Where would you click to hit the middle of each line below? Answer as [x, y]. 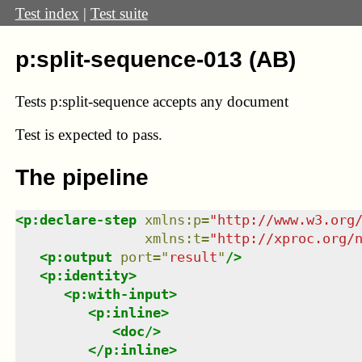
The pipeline [82, 177]
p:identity [88, 275]
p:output [80, 257]
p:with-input [120, 294]
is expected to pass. [103, 135]
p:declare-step [80, 219]
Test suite [119, 13]
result [193, 257]
